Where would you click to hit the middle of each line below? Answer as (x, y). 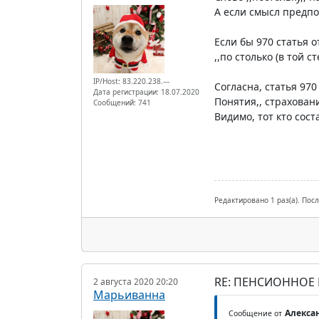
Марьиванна (129, 294)
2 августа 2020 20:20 (136, 281)
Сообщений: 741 (122, 103)
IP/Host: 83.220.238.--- (131, 82)
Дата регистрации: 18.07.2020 (146, 92)
